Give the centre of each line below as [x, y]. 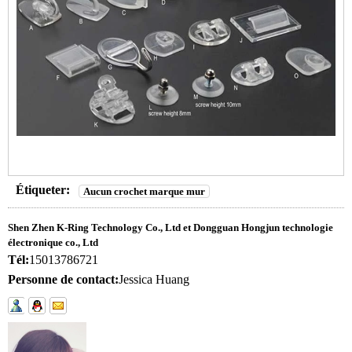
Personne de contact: [63, 279]
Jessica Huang [154, 279]
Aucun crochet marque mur [144, 191]
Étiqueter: [43, 189]
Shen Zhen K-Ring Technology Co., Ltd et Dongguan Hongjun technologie [170, 227]
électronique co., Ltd [53, 242]
